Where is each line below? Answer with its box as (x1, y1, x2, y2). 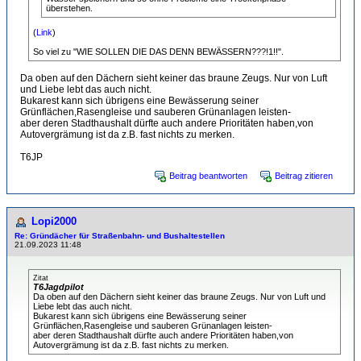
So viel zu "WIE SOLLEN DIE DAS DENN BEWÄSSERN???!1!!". (33, 47, 284, 56)
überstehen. (46, 3, 93, 13)
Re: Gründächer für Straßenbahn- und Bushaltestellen (15, 231, 225, 240)
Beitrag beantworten (169, 171, 247, 180)
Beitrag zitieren (275, 171, 333, 180)
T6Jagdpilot (33, 282, 84, 292)
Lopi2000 (31, 215, 77, 227)
